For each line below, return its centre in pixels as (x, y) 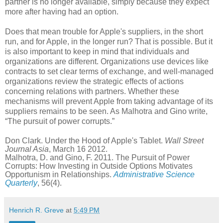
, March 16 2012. (78, 149)
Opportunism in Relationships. (59, 175)
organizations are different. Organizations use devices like (107, 62)
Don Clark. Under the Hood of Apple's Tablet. (85, 141)
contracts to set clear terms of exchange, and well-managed (109, 72)
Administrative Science (154, 175)
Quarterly (21, 183)
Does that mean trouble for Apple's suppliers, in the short (104, 32)
